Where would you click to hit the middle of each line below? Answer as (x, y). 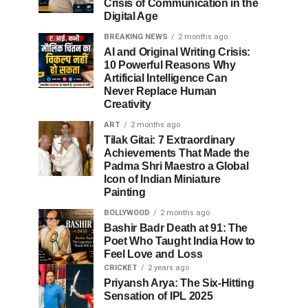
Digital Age (131, 16)
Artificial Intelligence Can (166, 78)
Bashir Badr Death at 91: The (176, 228)
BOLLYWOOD (127, 213)
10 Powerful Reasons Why (170, 65)
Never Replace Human (160, 91)
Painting (125, 192)
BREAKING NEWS (136, 37)
